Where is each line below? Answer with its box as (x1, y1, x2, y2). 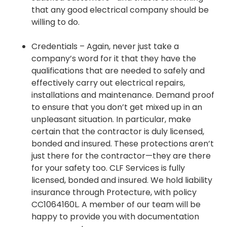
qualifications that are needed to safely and (31, 65, 205, 77)
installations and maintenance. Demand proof (31, 89, 214, 101)
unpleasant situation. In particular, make (31, 113, 191, 126)
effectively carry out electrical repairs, (31, 77, 185, 89)
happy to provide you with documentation (31, 211, 199, 223)
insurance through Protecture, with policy (31, 186, 197, 199)
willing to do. (31, 16, 80, 28)
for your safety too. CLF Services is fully (31, 162, 185, 174)
